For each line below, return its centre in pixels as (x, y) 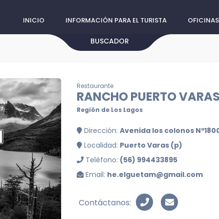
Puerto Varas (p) (151, 145)
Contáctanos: (105, 203)
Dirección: (101, 131)
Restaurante (95, 86)
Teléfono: (102, 160)
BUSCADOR (109, 41)
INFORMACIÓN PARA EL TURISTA (116, 20)
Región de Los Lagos (110, 110)
